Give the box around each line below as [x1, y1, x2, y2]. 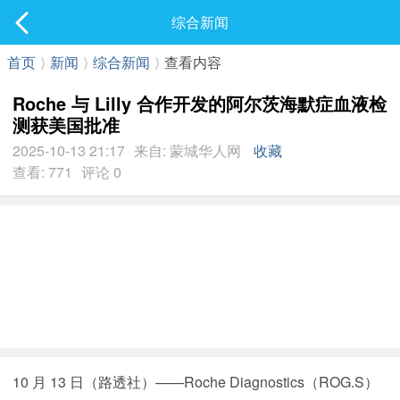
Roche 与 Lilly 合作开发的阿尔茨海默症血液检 [12, 90, 387, 116]
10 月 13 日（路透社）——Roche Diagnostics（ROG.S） [12, 371, 379, 392]
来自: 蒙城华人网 [134, 140, 241, 161]
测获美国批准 [12, 112, 120, 137]
